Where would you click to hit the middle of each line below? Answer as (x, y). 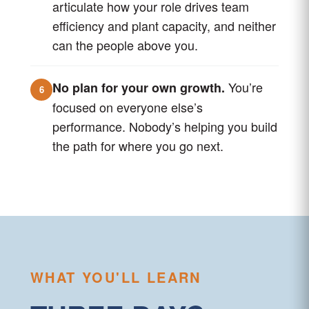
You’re (244, 87)
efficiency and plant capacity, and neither (164, 26)
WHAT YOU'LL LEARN (116, 277)
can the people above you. (125, 45)
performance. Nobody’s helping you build (165, 126)
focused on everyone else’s (128, 107)
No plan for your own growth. (139, 88)
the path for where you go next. (138, 146)
